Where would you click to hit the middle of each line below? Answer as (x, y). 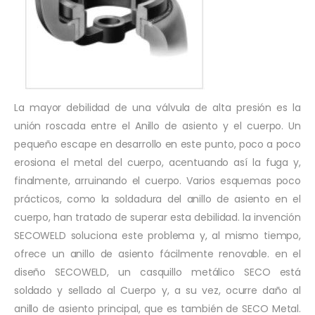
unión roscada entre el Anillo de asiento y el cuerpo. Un (157, 126)
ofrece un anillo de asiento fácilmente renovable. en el (157, 253)
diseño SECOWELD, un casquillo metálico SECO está (157, 272)
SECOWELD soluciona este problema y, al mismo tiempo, (157, 235)
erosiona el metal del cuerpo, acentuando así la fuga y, (157, 162)
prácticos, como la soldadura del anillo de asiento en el (157, 199)
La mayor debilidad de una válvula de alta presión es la (157, 107)
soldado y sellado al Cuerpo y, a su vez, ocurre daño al (157, 290)
